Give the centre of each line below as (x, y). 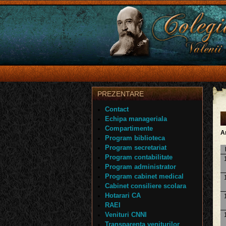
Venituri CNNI (126, 215)
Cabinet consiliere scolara (146, 186)
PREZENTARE (121, 94)
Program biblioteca (135, 138)
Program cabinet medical (144, 176)
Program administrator (140, 167)
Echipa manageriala (136, 119)
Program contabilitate (139, 157)
